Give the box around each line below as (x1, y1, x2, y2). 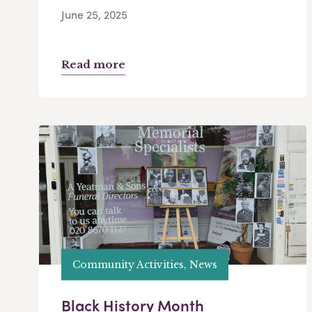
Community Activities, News (72, 258, 217, 271)
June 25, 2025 (61, 6, 127, 23)
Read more (61, 58, 125, 72)
